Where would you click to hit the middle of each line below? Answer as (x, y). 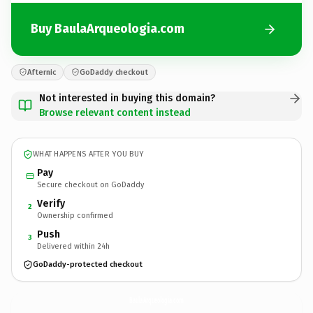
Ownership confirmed (75, 215)
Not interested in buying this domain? (127, 98)
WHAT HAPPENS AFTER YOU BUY (88, 154)
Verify (51, 203)
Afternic (42, 72)
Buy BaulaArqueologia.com (108, 29)
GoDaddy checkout (114, 72)
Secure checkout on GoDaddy (90, 184)
